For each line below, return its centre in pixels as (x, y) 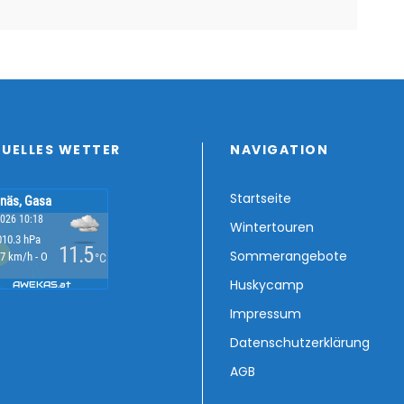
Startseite (261, 199)
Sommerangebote (289, 257)
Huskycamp (267, 285)
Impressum (266, 314)
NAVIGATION (279, 150)
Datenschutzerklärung (300, 343)
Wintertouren (272, 228)
